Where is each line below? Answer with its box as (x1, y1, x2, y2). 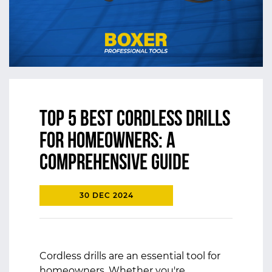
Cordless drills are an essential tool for (39, 250, 220, 262)
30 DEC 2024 (79, 191, 134, 200)
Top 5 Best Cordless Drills (39, 109, 230, 131)
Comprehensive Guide (39, 153, 189, 175)
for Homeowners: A (39, 131, 175, 153)
